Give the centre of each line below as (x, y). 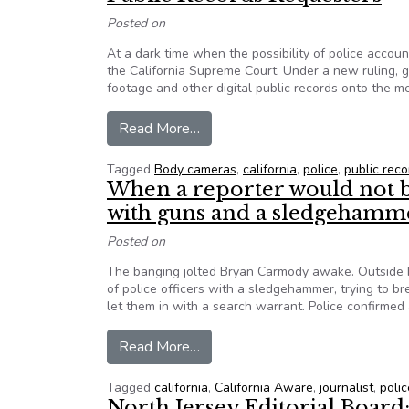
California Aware (264, 388)
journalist (346, 388)
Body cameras (195, 169)
